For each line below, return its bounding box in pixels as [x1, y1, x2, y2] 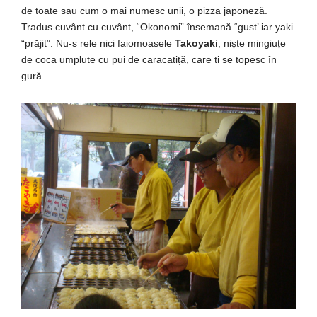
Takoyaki [172, 37, 218, 49]
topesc [236, 53, 265, 65]
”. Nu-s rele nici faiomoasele [47, 37, 172, 49]
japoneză [224, 4, 265, 16]
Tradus [21, 21, 55, 33]
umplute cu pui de [57, 53, 142, 65]
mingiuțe [245, 37, 286, 49]
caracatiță [142, 53, 186, 65]
